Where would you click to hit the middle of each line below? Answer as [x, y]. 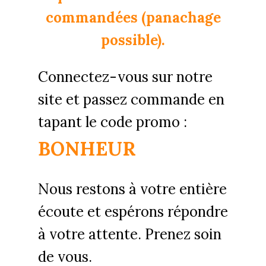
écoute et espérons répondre [133, 211]
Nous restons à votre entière [132, 189]
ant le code [98, 122]
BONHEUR [87, 148]
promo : [161, 122]
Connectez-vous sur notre [125, 77]
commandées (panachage [133, 17]
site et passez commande [123, 99]
